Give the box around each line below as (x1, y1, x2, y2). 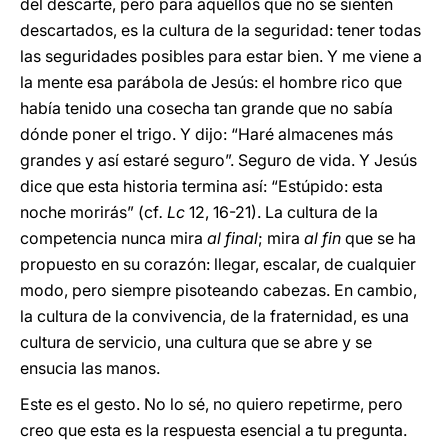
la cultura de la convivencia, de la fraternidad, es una (20, 306, 409, 326)
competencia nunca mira (20, 228, 207, 248)
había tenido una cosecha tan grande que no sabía (20, 98, 393, 118)
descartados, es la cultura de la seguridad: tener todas (20, 20, 421, 40)
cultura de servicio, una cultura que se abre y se (20, 332, 372, 352)
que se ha (341, 228, 416, 248)
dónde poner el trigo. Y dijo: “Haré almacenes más (20, 124, 393, 144)
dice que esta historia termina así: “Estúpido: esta (20, 176, 383, 196)
